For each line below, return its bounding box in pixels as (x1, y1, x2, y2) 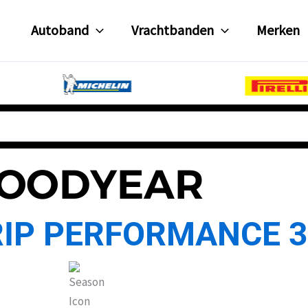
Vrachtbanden (131, 21, 214, 39)
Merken (256, 21, 300, 39)
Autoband (31, 21, 89, 39)
